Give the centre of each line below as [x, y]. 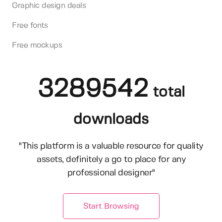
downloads [111, 119]
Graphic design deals [49, 5]
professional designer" [111, 173]
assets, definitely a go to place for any [111, 159]
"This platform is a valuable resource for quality [111, 146]
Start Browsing [111, 206]
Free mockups [37, 45]
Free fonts [30, 25]
